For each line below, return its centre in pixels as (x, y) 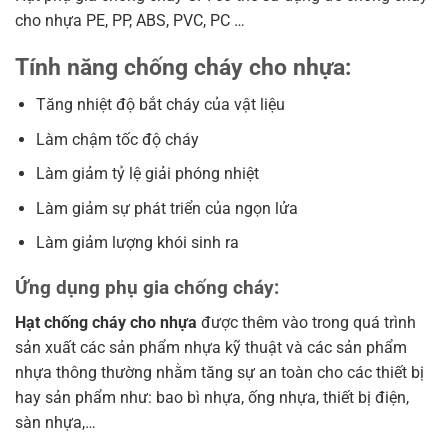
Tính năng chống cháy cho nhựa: (183, 68)
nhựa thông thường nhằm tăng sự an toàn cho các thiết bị (219, 372)
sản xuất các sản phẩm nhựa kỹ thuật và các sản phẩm (211, 347)
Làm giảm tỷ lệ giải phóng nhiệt (147, 174)
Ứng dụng (60, 288)
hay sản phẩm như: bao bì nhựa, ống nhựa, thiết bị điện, (212, 397)
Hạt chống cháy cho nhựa (106, 322)
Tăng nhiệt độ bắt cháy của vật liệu (160, 104)
